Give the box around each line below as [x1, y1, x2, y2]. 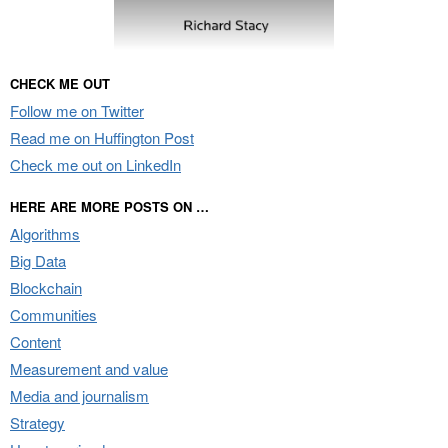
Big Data [10, 249, 66, 271]
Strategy [10, 411, 65, 433]
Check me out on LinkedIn [10, 153, 181, 175]
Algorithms [10, 222, 80, 244]
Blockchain [10, 276, 82, 298]
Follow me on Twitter [10, 99, 144, 121]
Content [10, 330, 61, 352]
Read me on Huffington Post [10, 126, 194, 148]
